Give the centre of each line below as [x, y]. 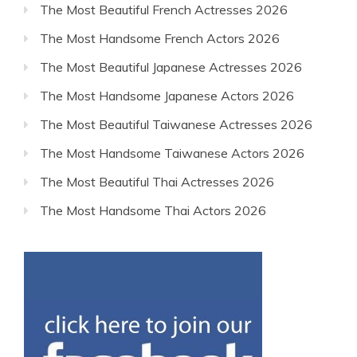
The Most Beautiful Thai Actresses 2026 [157, 182]
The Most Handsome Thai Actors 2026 [153, 210]
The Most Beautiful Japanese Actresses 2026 [171, 67]
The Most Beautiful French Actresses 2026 [164, 10]
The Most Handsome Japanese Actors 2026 [167, 96]
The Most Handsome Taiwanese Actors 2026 [172, 153]
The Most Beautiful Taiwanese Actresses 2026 [176, 124]
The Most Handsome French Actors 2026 [160, 38]
